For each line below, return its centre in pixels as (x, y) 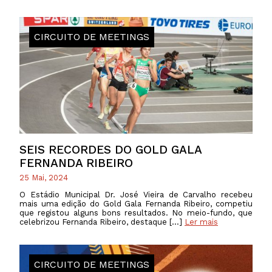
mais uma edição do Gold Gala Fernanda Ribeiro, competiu (136, 204)
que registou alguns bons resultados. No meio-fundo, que (136, 213)
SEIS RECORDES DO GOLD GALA (110, 150)
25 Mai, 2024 (44, 178)
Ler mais (201, 222)
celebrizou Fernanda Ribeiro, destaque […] (102, 222)
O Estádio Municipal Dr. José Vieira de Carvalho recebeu (136, 195)
